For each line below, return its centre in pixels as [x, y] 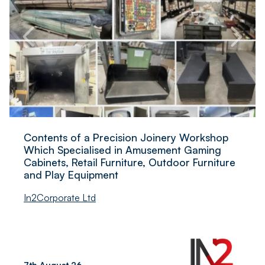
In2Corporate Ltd [60, 197]
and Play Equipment [71, 174]
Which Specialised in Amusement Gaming [122, 149]
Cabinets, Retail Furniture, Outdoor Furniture [130, 162]
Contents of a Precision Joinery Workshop [126, 137]
